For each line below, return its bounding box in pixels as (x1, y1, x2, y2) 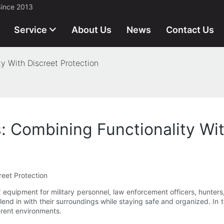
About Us (71, 24, 111, 35)
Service (14, 24, 47, 35)
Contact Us (166, 24, 214, 35)
